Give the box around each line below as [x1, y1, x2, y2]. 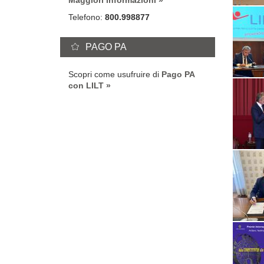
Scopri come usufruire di [68, 69, 161, 79]
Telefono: [68, 12, 105, 22]
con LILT [68, 80, 104, 90]
